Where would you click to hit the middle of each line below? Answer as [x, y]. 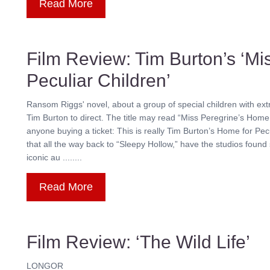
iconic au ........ [54, 157]
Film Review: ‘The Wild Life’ [138, 242]
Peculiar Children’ [99, 80]
